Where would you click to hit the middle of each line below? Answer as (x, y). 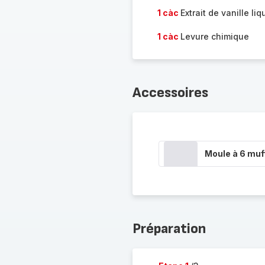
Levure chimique (214, 36)
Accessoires (170, 93)
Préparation (169, 229)
